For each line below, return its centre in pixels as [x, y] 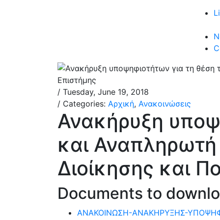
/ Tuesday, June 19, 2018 [103, 92]
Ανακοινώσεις [165, 104]
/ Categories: [83, 104]
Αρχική [121, 104]
